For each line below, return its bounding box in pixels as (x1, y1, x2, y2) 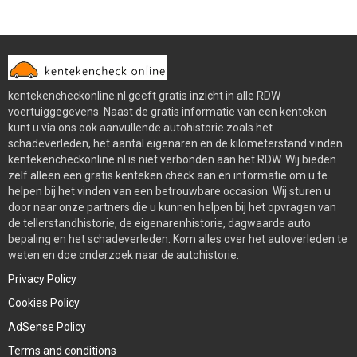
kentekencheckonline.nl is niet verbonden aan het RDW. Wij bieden (8, 152, 336, 166)
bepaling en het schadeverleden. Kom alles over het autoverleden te (8, 232, 347, 245)
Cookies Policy (8, 296, 80, 309)
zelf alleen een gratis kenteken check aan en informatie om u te (8, 168, 328, 182)
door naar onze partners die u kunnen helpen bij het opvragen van (8, 200, 336, 214)
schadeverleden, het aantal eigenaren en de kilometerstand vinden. (8, 136, 345, 150)
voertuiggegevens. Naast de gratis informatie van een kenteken (8, 104, 327, 118)
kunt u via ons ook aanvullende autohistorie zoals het (8, 120, 273, 134)
